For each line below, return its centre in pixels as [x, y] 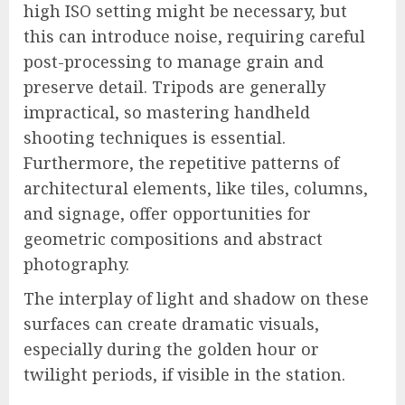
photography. [76, 264]
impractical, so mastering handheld [167, 113]
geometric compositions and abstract [173, 239]
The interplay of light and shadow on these [196, 299]
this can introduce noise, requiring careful [194, 37]
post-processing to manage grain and [174, 62]
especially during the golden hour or [171, 349]
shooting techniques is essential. [155, 138]
